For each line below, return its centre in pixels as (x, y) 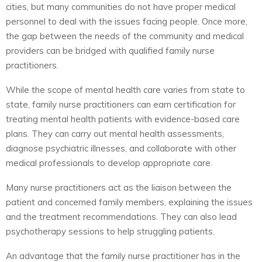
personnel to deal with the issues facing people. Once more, (127, 21)
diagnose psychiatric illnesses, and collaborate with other (121, 148)
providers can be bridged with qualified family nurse (110, 50)
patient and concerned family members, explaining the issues (129, 202)
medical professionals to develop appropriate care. (109, 163)
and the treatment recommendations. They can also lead (121, 216)
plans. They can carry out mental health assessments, (115, 133)
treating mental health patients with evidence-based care (123, 119)
